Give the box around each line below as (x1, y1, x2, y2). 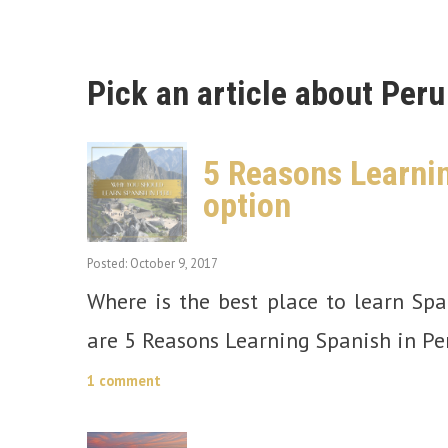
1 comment (87, 371, 161, 391)
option (203, 185, 291, 226)
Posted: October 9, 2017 (87, 255, 218, 273)
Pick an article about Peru (87, 73, 445, 114)
